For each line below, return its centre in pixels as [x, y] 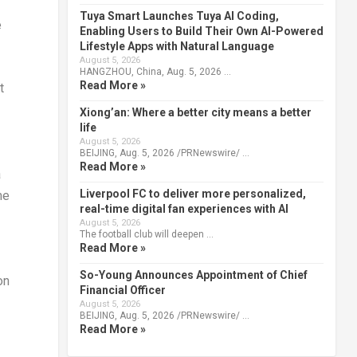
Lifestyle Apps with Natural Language [177, 46]
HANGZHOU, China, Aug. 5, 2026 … [155, 71]
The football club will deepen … [146, 234]
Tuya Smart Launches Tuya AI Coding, [179, 16]
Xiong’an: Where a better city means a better [195, 112]
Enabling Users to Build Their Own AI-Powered [201, 31]
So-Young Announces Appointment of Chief [193, 275]
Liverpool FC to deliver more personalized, [192, 193]
